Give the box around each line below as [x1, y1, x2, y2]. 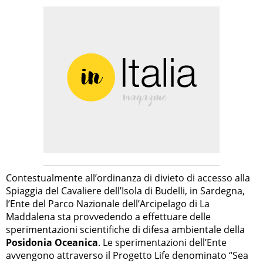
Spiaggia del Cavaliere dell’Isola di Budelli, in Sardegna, [6, 184, 245, 198]
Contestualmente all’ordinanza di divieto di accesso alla [6, 171, 250, 185]
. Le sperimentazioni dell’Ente [98, 236, 227, 249]
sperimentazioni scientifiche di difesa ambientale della [6, 223, 245, 237]
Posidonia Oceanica [6, 236, 98, 249]
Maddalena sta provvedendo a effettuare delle [6, 210, 211, 224]
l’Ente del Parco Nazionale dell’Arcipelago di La [6, 197, 210, 211]
